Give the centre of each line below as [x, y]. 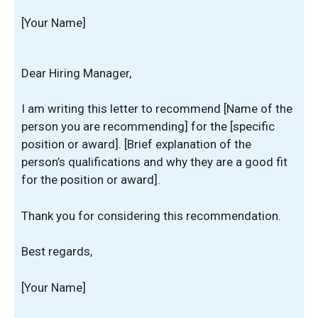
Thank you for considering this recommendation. [151, 215]
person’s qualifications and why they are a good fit [154, 162]
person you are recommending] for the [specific [148, 126]
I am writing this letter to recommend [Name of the [157, 109]
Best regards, [57, 251]
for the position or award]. [91, 180]
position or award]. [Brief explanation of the [136, 144]
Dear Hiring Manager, [76, 73]
